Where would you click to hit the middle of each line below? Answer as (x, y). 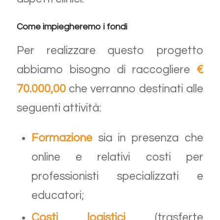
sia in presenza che (148, 138)
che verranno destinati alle (135, 89)
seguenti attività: (59, 108)
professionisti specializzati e (117, 177)
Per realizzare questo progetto (110, 50)
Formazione (62, 138)
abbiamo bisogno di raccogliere (107, 69)
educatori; (57, 196)
